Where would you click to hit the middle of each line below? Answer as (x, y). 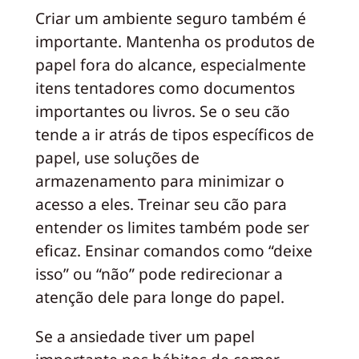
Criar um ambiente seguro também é (170, 18)
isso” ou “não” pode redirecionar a (159, 274)
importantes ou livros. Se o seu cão (162, 111)
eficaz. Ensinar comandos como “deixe (173, 251)
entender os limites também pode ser (172, 228)
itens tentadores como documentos (165, 88)
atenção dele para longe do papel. (159, 297)
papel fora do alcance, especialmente (170, 65)
